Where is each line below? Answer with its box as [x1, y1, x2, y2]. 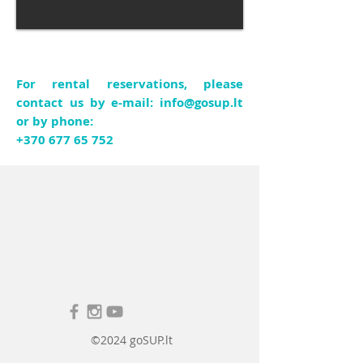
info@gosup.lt [160, 93, 243, 111]
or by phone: [16, 112, 93, 130]
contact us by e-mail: [16, 93, 160, 111]
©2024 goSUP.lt [91, 331, 173, 348]
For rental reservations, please [16, 75, 243, 92]
